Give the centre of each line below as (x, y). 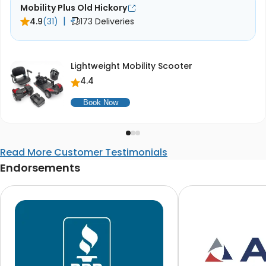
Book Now (100, 103)
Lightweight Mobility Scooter (132, 66)
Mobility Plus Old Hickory (74, 8)
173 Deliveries (107, 22)
